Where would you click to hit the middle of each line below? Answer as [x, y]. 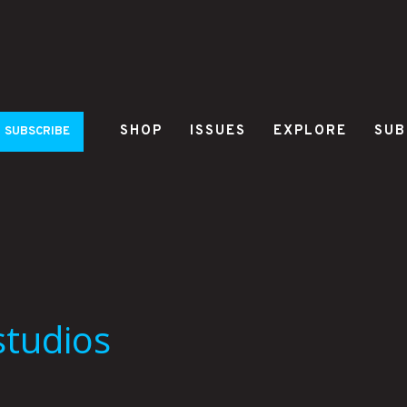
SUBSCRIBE [37, 131]
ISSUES [218, 131]
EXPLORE [310, 131]
